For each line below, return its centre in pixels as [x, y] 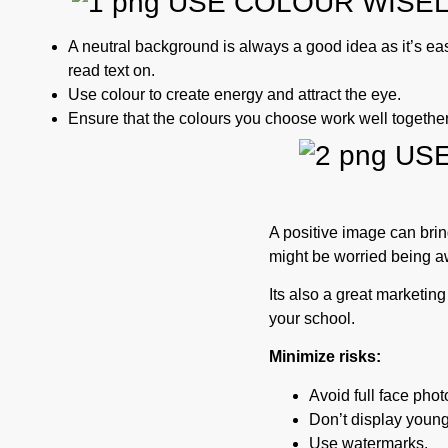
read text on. [111, 70]
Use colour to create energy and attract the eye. [234, 94]
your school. [312, 319]
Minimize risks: [325, 357]
